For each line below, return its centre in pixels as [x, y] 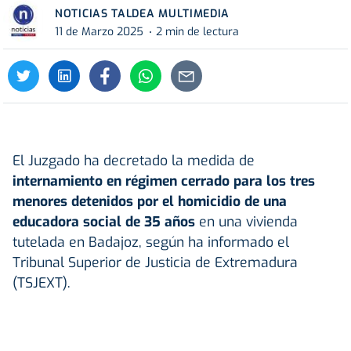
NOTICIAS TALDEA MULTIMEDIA [143, 13]
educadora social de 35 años [106, 221]
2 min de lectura [197, 32]
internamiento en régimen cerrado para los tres [164, 181]
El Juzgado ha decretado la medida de [134, 160]
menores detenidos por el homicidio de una [150, 201]
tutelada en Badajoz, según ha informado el [151, 242]
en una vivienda [248, 221]
